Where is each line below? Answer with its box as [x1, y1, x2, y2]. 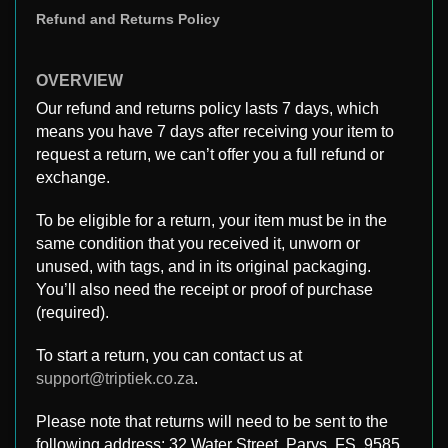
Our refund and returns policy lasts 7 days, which [36, 99, 379, 117]
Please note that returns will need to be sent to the [36, 412, 388, 430]
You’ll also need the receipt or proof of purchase [36, 280, 373, 298]
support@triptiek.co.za [36, 369, 194, 387]
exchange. [36, 168, 110, 186]
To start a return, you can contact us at [36, 346, 302, 364]
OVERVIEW [36, 71, 123, 89]
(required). [36, 303, 109, 321]
